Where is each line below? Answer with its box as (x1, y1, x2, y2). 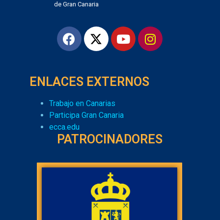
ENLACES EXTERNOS (29, 75, 149, 89)
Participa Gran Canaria (49, 110, 124, 120)
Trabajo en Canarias (49, 99, 115, 109)
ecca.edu (49, 122, 80, 132)
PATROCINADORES (56, 132, 163, 147)
